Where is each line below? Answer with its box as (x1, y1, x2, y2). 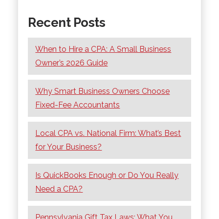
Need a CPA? (35, 184, 83, 194)
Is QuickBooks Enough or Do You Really (35, 170, 179, 180)
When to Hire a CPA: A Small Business (35, 44, 172, 54)
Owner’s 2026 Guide (35, 58, 108, 67)
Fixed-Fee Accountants (35, 100, 120, 109)
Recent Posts (28, 15, 106, 30)
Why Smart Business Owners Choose (35, 86, 170, 96)
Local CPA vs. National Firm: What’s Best (35, 128, 181, 138)
